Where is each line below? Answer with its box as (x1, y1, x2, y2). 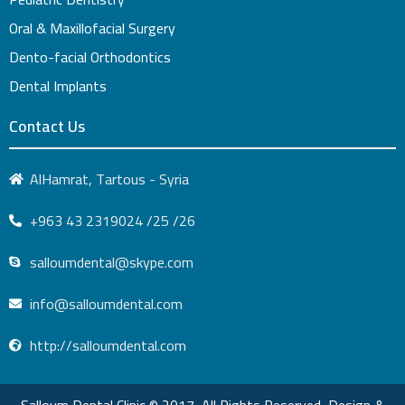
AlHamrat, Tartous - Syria (29, 165, 189, 193)
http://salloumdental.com (29, 332, 186, 359)
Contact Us (9, 111, 85, 141)
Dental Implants (9, 72, 107, 99)
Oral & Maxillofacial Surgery (9, 14, 175, 42)
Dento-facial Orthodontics (9, 43, 171, 71)
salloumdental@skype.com (29, 249, 193, 276)
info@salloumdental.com (29, 290, 183, 317)
